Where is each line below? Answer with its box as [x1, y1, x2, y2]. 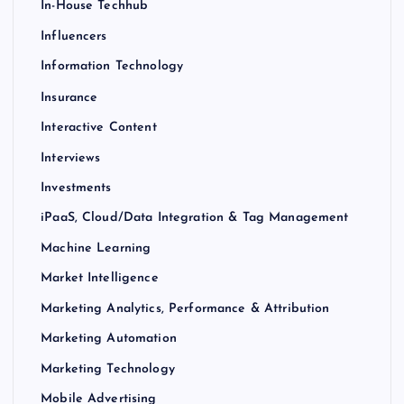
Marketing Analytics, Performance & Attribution [41, 302, 330, 317]
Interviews [41, 151, 101, 165]
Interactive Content [41, 121, 157, 135]
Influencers [41, 30, 107, 44]
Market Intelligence [41, 271, 159, 286]
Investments [41, 181, 112, 196]
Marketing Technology [41, 363, 175, 377]
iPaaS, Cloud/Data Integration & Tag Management [41, 211, 349, 225]
